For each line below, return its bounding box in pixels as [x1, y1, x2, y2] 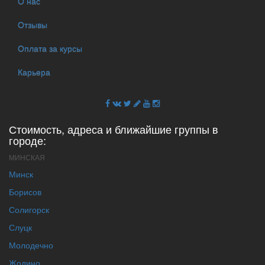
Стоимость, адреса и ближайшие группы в [9, 121, 218, 137]
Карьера [18, 66, 50, 78]
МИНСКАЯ [9, 151, 45, 162]
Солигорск [9, 203, 49, 215]
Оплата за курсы [18, 42, 82, 54]
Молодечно [9, 238, 53, 251]
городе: [9, 132, 46, 148]
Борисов [9, 185, 41, 198]
